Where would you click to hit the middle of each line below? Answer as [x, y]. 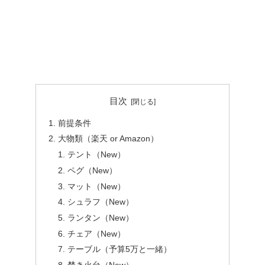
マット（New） [97, 186]
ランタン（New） [101, 218]
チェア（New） [97, 234]
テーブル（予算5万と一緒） [120, 250]
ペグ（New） [93, 170]
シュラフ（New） [101, 202]
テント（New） [97, 155]
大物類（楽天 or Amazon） [109, 139]
